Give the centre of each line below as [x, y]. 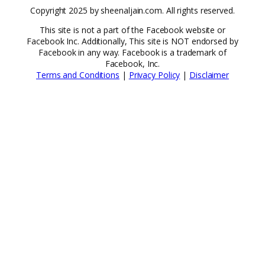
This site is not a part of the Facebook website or [132, 30]
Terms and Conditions [77, 75]
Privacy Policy [154, 75]
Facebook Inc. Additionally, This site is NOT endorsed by [132, 41]
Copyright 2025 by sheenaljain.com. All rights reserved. [132, 10]
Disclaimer [209, 75]
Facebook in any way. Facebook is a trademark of [132, 52]
